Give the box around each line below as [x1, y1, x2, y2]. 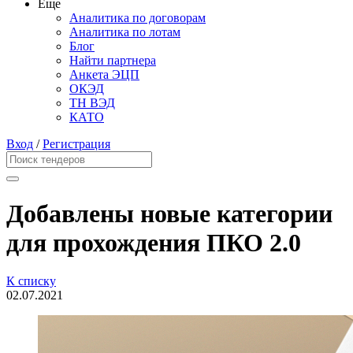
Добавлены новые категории [6, 199, 333, 228]
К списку [6, 274, 56, 288]
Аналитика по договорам [69, 11, 206, 25]
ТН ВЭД [69, 96, 115, 110]
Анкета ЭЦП [69, 68, 139, 82]
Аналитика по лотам [69, 25, 180, 39]
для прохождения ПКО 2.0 [6, 228, 301, 257]
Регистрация [43, 137, 110, 151]
